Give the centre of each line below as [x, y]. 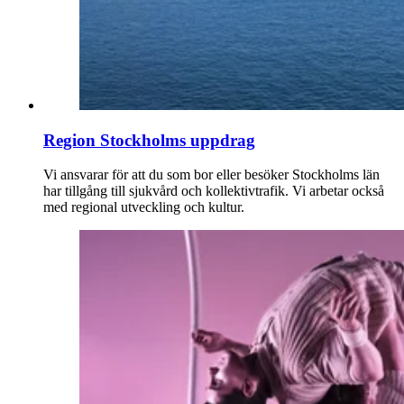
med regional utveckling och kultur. [144, 207]
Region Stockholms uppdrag [149, 140]
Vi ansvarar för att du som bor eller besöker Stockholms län [211, 175]
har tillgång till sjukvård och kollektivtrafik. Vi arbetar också [214, 191]
